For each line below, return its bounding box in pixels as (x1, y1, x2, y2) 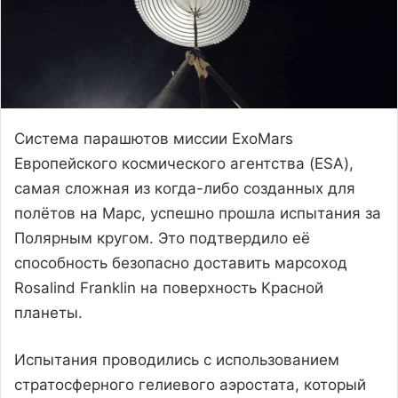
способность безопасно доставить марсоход (14, 253, 347, 272)
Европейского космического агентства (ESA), (14, 154, 354, 172)
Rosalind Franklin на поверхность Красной (14, 278, 323, 297)
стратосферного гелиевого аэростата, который (14, 375, 366, 394)
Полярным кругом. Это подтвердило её (14, 228, 310, 247)
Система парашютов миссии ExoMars (14, 129, 293, 147)
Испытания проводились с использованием (14, 350, 339, 369)
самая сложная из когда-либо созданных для (14, 179, 355, 197)
